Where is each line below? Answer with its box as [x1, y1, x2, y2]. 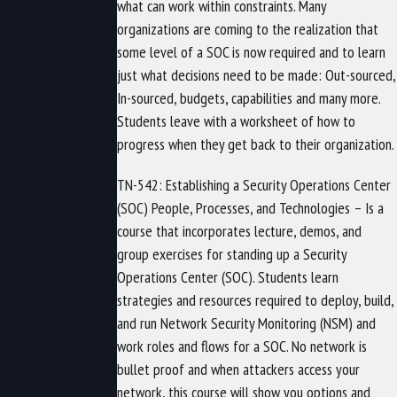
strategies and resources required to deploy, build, [117, 289, 394, 310]
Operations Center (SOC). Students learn [117, 266, 339, 287]
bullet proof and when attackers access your [117, 358, 361, 379]
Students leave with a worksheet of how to [117, 110, 356, 131]
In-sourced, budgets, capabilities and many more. [117, 87, 381, 108]
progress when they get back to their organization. [117, 133, 395, 154]
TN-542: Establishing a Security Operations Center [117, 174, 392, 195]
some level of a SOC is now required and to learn [117, 41, 386, 62]
